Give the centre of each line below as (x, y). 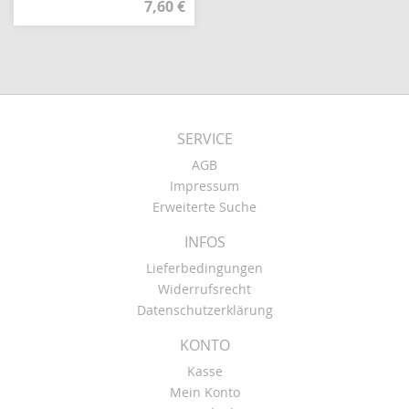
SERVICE (204, 139)
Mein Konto (204, 392)
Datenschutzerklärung (204, 310)
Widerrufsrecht (204, 289)
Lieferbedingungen (204, 268)
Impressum (204, 186)
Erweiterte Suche (204, 207)
